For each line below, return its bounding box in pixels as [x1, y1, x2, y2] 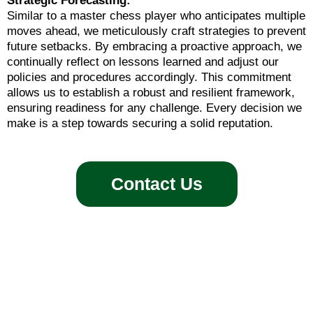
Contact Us [110, 174, 203, 194]
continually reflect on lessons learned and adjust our [7, 54, 279, 68]
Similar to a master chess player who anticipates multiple [7, 8, 305, 22]
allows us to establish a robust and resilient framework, [7, 85, 295, 99]
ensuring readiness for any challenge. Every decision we [7, 101, 302, 115]
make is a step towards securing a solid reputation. [7, 116, 273, 130]
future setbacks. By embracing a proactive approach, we [7, 39, 302, 53]
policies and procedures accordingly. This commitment [7, 70, 291, 84]
